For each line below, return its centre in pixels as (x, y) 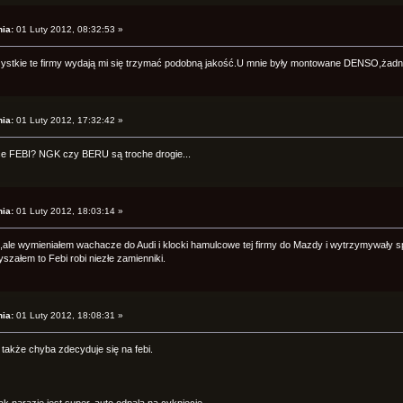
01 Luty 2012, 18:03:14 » (69, 210)
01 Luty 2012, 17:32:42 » (69, 120)
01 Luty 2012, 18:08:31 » (69, 315)
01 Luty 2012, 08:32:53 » (69, 29)
